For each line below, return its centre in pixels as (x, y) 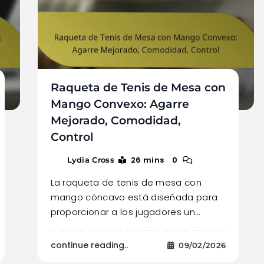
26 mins (148, 160)
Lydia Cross (90, 159)
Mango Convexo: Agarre (120, 104)
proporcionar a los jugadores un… (125, 212)
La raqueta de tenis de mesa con (126, 182)
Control (72, 137)
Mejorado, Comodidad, (115, 120)
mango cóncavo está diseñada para (134, 197)
